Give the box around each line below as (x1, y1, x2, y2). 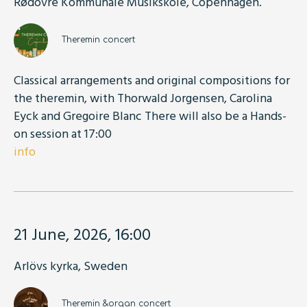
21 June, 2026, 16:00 (14, 221, 151, 246)
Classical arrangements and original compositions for (14, 70, 290, 89)
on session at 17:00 (14, 123, 112, 143)
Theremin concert (62, 34, 135, 45)
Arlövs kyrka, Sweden (14, 256, 127, 275)
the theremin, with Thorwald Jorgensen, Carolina (14, 88, 272, 107)
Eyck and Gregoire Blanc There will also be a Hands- (14, 106, 286, 125)
